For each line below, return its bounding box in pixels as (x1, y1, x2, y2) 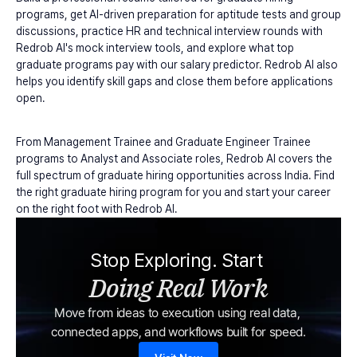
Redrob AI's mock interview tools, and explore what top (16, 41, 294, 54)
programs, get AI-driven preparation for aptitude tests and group (16, 8, 341, 21)
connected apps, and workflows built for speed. (51, 324, 306, 339)
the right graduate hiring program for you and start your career (16, 186, 331, 198)
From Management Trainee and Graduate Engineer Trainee (16, 135, 311, 148)
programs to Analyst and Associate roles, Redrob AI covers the (16, 152, 332, 165)
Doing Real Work (88, 271, 269, 304)
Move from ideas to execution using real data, (53, 305, 300, 320)
